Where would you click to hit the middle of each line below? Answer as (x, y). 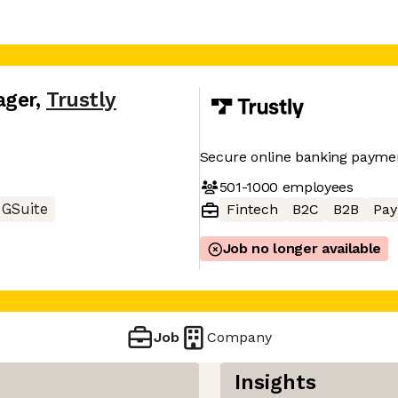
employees (315, 187)
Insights (275, 382)
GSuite (25, 209)
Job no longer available (302, 248)
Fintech (252, 209)
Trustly (81, 100)
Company (240, 337)
